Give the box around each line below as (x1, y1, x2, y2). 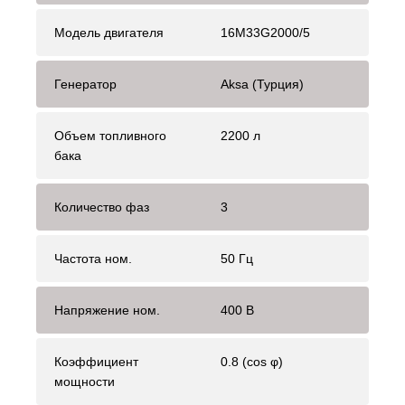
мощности (54, 374, 115, 390)
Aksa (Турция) (221, 77, 304, 92)
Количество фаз (54, 200, 149, 215)
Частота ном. (54, 251, 132, 267)
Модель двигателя (54, 25, 164, 41)
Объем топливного (54, 128, 166, 144)
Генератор (54, 77, 117, 92)
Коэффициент (54, 354, 138, 370)
